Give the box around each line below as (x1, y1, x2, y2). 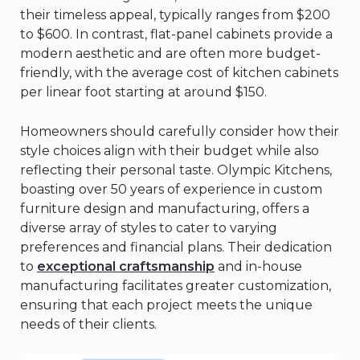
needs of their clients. (20, 316, 157, 332)
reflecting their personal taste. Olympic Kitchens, (20, 162, 332, 178)
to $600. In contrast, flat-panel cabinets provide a (20, 26, 333, 42)
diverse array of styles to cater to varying (20, 219, 277, 235)
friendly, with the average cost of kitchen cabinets (20, 64, 338, 80)
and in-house (215, 258, 302, 274)
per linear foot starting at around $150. (20, 84, 267, 100)
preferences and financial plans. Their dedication (20, 239, 332, 255)
